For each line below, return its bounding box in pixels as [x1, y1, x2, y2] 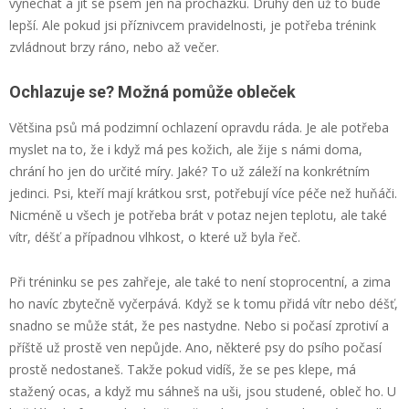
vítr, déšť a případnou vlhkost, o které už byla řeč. [9, 227, 300, 246]
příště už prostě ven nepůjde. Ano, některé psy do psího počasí [9, 338, 382, 356]
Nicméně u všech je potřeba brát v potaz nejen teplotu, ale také [9, 205, 387, 224]
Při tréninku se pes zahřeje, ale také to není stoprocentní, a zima [9, 272, 391, 290]
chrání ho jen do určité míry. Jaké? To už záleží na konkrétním [9, 162, 370, 180]
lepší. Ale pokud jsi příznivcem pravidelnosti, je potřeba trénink [9, 16, 376, 34]
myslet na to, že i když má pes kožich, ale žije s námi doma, [9, 140, 362, 158]
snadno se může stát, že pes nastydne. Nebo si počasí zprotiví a [9, 316, 389, 334]
